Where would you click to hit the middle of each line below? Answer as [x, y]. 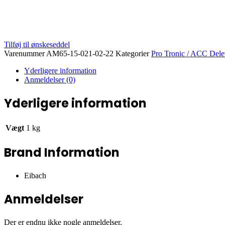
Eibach [35, 176]
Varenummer [25, 53]
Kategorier [132, 53]
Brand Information [62, 153]
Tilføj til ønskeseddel [37, 44]
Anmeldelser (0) [50, 79]
